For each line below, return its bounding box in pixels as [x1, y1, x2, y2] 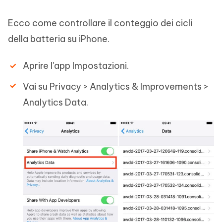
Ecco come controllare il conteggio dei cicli [8, 17, 192, 29]
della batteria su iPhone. [8, 33, 110, 45]
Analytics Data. [23, 96, 88, 108]
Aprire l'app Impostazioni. [23, 59, 129, 71]
